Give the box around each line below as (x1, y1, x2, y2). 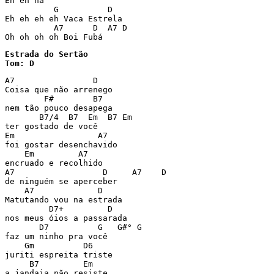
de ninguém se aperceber (5, 177, 117, 186)
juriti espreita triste (5, 250, 113, 259)
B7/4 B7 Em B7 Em (5, 113, 132, 122)
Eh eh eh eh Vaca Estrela (5, 14, 122, 23)
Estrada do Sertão (5, 50, 88, 59)
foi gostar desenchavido (5, 140, 117, 149)
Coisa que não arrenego (5, 85, 113, 94)
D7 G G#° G (5, 223, 142, 232)
